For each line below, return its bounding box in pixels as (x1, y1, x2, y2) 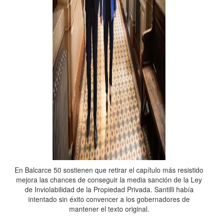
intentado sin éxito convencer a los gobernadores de (28, 194, 190, 204)
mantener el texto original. (69, 204, 149, 214)
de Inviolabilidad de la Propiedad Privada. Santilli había (24, 184, 194, 194)
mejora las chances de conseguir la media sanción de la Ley (16, 175, 202, 184)
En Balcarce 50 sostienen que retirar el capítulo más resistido (15, 165, 203, 175)
